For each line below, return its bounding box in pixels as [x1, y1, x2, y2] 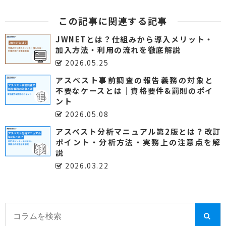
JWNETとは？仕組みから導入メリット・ [55, 34, 213, 44]
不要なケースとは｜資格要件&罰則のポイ [55, 85, 213, 96]
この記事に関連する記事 [59, 14, 167, 27]
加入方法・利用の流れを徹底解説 [55, 44, 182, 55]
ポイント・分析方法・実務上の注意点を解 [55, 137, 221, 147]
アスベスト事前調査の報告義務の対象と [55, 75, 213, 85]
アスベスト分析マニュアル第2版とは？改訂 [55, 126, 221, 137]
